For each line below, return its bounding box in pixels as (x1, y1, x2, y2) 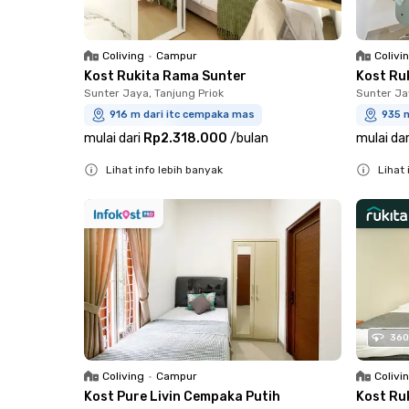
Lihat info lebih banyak (106, 163, 223, 177)
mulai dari (84, 131, 141, 147)
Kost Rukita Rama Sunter (84, 68, 246, 85)
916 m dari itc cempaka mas (110, 109, 255, 121)
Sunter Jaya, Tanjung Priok (84, 87, 224, 100)
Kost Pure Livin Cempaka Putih (84, 388, 280, 404)
